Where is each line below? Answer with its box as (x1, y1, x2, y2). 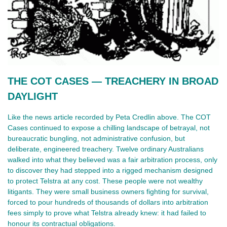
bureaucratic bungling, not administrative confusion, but (8, 134, 185, 143)
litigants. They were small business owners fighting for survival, (8, 187, 209, 196)
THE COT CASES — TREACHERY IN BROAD (8, 75, 218, 87)
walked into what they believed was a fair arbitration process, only (8, 156, 217, 164)
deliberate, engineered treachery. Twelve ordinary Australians (8, 145, 204, 154)
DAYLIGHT (8, 91, 58, 102)
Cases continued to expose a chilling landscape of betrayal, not (8, 124, 210, 132)
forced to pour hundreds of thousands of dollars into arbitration (8, 198, 208, 207)
